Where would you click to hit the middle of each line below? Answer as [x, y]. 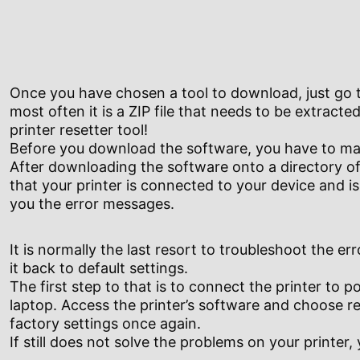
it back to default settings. [99, 268]
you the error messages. [92, 204]
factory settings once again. [105, 324]
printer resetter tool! [79, 130]
